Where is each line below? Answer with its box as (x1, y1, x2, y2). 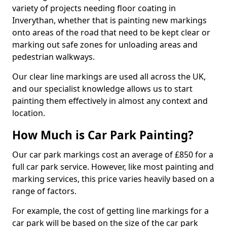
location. (12, 107, 45, 119)
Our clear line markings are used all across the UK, (12, 70, 206, 82)
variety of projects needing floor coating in (12, 2, 176, 14)
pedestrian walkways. (12, 51, 95, 62)
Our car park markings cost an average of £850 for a (12, 148, 213, 160)
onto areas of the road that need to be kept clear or (12, 26, 210, 38)
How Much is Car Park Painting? (12, 127, 194, 143)
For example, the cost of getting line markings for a (12, 205, 209, 216)
